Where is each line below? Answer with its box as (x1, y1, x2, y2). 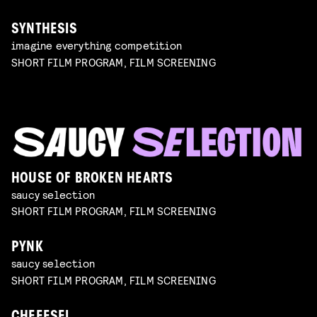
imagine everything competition (11, 38, 182, 52)
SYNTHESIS (11, 23, 77, 38)
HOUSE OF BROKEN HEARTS (11, 172, 173, 186)
